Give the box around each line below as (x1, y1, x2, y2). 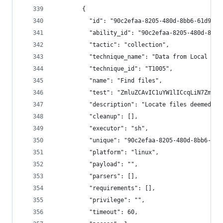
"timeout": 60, (54, 209, 138, 216)
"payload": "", (54, 161, 138, 168)
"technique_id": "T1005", (54, 65, 173, 72)
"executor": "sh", (54, 125, 148, 132)
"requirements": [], (54, 185, 155, 192)
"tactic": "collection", (54, 41, 169, 48)
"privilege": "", (54, 197, 145, 204)
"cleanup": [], (54, 113, 138, 120)
